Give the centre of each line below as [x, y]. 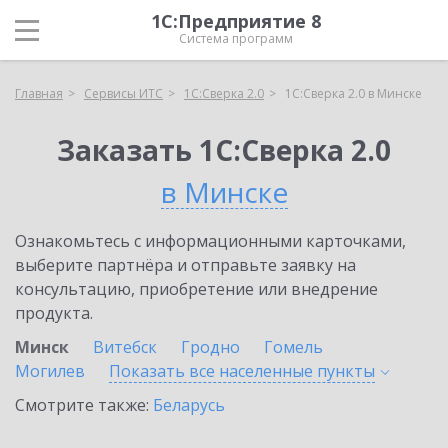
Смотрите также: [84, 405]
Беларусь [189, 405]
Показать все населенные [213, 371]
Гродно [210, 347]
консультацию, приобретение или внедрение [196, 289]
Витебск [125, 347]
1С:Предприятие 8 [236, 21]
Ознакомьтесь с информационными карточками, [210, 241]
